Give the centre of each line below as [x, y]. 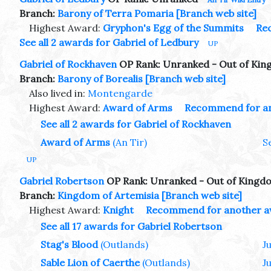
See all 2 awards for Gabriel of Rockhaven [136, 124]
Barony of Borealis [100, 79]
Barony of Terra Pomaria [116, 13]
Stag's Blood [69, 245]
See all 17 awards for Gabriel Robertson [131, 227]
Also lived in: [58, 93]
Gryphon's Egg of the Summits [173, 28]
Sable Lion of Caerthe [90, 263]
